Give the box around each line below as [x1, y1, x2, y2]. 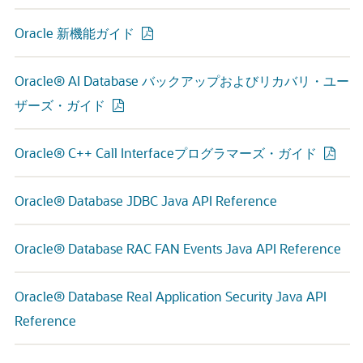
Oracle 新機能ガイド [15, 24, 135, 41]
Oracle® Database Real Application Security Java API [15, 288, 327, 305]
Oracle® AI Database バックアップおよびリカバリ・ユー [15, 72, 349, 89]
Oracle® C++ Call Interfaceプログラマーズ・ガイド [15, 144, 317, 161]
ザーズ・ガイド [15, 96, 105, 113]
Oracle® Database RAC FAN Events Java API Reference [15, 240, 341, 257]
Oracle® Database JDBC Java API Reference [15, 192, 277, 209]
